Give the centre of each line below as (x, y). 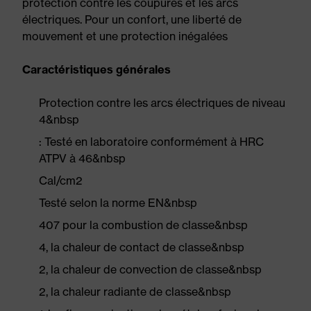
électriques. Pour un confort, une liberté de (132, 19)
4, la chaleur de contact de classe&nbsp (142, 247)
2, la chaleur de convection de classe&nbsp (150, 269)
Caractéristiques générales (96, 69)
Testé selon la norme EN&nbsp (118, 203)
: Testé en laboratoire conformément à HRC (151, 142)
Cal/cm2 (61, 180)
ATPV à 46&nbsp (82, 158)
